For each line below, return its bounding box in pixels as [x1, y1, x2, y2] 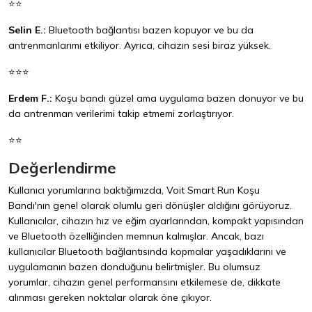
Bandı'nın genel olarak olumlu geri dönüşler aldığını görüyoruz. [8, 199, 292, 212]
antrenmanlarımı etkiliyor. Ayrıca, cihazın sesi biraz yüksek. [8, 39, 271, 52]
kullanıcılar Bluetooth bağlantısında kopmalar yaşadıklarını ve [8, 245, 286, 258]
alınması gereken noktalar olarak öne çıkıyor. [8, 291, 212, 304]
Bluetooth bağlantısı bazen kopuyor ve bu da [46, 24, 253, 37]
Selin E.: [8, 24, 46, 37]
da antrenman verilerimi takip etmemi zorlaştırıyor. [8, 107, 234, 120]
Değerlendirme [8, 158, 116, 178]
